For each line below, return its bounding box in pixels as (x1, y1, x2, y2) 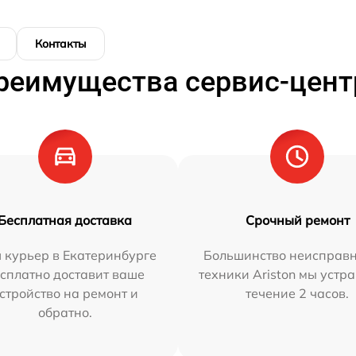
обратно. (37, 304, 92, 320)
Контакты (35, 37, 87, 51)
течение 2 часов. (246, 285, 350, 301)
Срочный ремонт (245, 212, 350, 228)
